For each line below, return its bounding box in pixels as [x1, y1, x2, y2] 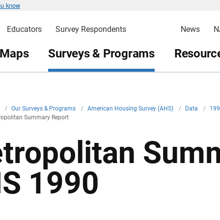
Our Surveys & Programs [11, 105, 77, 112]
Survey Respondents [55, 25, 126, 34]
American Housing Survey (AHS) [87, 105, 175, 112]
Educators [6, 25, 42, 34]
